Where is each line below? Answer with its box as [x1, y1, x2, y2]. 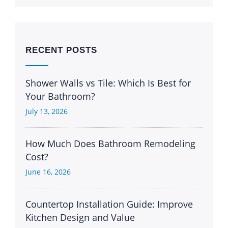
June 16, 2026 [25, 166, 71, 177]
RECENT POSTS [25, 45, 97, 55]
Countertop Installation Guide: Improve [25, 197, 193, 210]
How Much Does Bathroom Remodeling [25, 137, 195, 150]
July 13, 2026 [25, 106, 68, 116]
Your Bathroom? [25, 90, 95, 102]
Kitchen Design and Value [25, 211, 135, 223]
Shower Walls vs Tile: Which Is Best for [25, 76, 191, 89]
